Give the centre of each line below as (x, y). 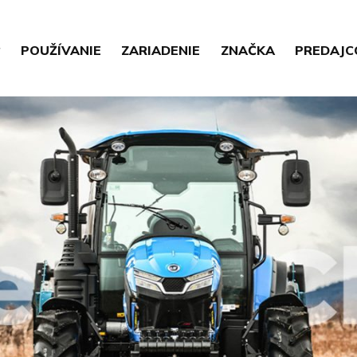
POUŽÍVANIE (61, 50)
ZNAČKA (247, 50)
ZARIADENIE (161, 50)
